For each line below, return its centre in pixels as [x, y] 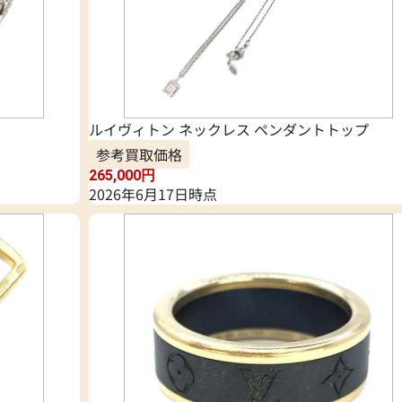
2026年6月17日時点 [153, 194]
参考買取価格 [139, 155]
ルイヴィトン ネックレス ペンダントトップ [228, 130]
